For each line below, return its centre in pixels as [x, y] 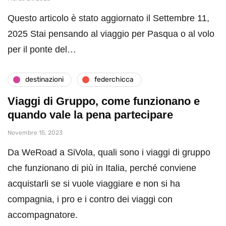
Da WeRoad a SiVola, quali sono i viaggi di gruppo [109, 152]
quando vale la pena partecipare [90, 115]
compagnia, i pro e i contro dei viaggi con [90, 199]
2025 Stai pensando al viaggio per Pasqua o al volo [111, 34]
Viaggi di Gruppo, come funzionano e [104, 101]
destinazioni [44, 80]
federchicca [114, 80]
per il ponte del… [42, 49]
